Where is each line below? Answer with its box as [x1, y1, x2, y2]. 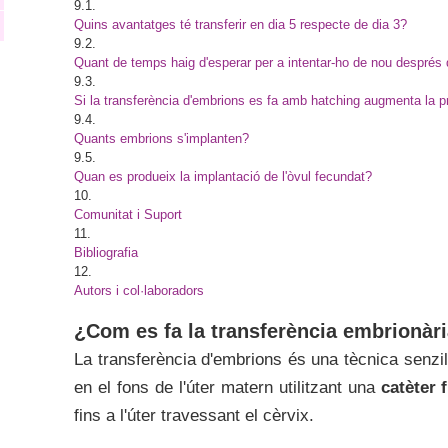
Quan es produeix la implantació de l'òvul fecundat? [74, 169, 372, 184]
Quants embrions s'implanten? [74, 131, 249, 146]
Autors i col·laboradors [74, 283, 204, 298]
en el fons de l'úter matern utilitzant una [74, 378, 381, 397]
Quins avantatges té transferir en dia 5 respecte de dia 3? [74, 17, 407, 32]
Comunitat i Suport [74, 207, 182, 222]
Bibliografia [74, 245, 138, 260]
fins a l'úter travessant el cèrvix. [74, 406, 314, 425]
